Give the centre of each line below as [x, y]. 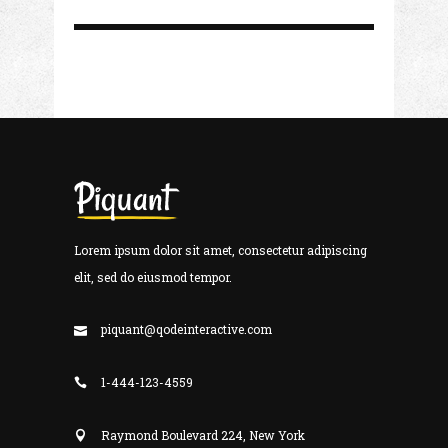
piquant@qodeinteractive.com [186, 329]
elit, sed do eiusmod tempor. [153, 277]
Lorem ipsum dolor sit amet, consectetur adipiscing [220, 250]
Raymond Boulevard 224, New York [203, 435]
